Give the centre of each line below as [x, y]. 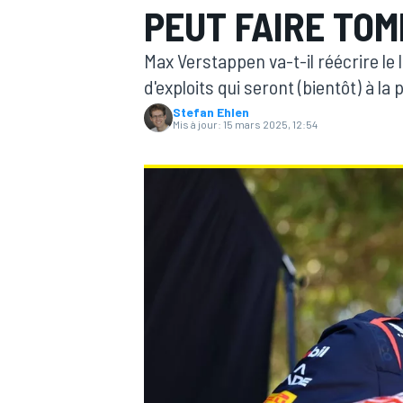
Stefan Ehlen [211, 112]
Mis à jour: [197, 124]
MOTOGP [166, 140]
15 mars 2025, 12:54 [270, 124]
